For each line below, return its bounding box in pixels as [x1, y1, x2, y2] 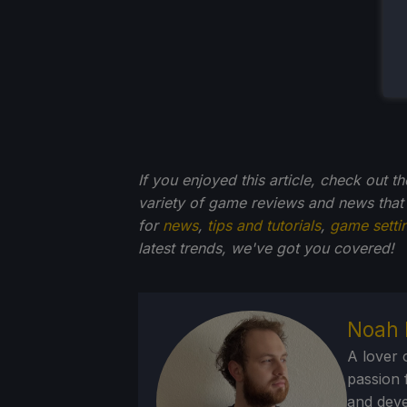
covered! [333, 238, 394, 257]
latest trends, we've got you [138, 238, 329, 257]
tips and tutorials [207, 215, 321, 234]
